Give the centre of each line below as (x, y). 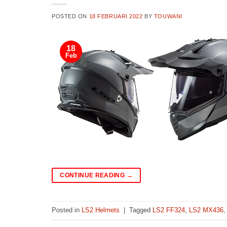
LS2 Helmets (101, 210)
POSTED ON (70, 16)
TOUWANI (168, 16)
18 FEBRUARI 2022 (116, 16)
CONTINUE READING (93, 176)
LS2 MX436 (206, 210)
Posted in (67, 210)
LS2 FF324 (169, 210)
